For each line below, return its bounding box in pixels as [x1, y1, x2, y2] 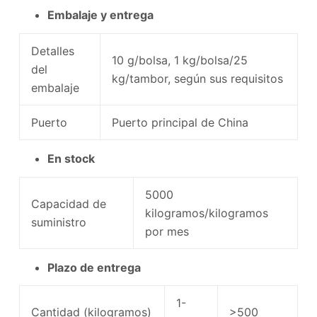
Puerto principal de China [111, 115, 248, 130]
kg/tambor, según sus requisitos [111, 71, 283, 86]
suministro [30, 214, 86, 229]
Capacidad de [30, 196, 106, 211]
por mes [144, 224, 189, 238]
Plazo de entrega [47, 260, 141, 275]
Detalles [30, 44, 74, 59]
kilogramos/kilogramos [144, 205, 268, 220]
